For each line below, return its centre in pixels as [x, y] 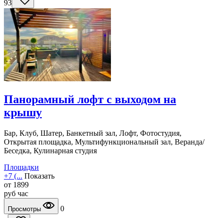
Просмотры [25, 209]
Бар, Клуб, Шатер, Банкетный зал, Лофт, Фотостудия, [93, 133]
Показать [39, 176]
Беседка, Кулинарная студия [50, 150]
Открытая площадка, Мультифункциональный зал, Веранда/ [104, 142]
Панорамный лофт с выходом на [90, 100]
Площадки [21, 167]
